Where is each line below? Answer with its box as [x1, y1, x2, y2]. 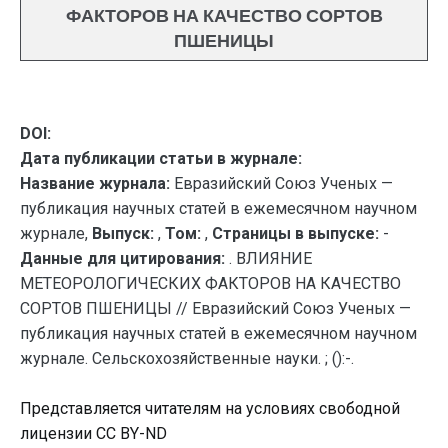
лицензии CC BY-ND [20, 424, 167, 443]
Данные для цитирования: [20, 249, 229, 268]
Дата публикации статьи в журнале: [20, 149, 302, 168]
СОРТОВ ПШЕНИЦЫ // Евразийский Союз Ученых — [20, 299, 411, 318]
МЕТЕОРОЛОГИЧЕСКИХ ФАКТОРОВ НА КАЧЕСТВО [20, 274, 401, 293]
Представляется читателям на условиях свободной [20, 399, 400, 418]
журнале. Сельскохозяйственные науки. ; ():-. [20, 349, 354, 368]
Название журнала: [20, 174, 170, 193]
